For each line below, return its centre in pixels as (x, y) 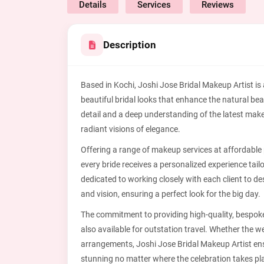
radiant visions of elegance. (131, 129)
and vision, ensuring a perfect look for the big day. (171, 194)
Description (130, 45)
